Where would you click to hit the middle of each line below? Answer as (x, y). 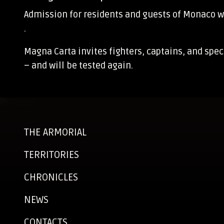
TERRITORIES (51, 155)
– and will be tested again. (78, 65)
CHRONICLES (51, 177)
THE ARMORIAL (55, 132)
